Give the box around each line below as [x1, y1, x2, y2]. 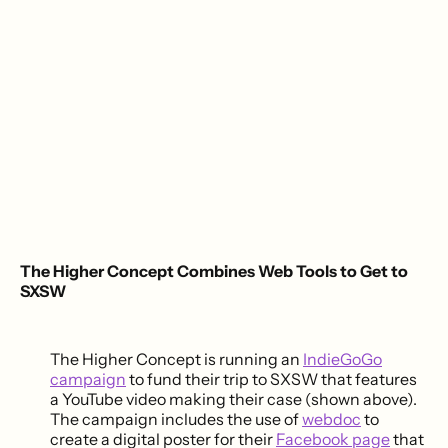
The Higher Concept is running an [50, 349, 303, 370]
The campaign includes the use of [50, 409, 302, 430]
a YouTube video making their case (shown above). [50, 389, 417, 410]
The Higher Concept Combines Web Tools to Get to [20, 261, 408, 282]
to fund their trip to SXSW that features [126, 369, 417, 390]
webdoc [302, 409, 361, 430]
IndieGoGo [303, 349, 382, 370]
